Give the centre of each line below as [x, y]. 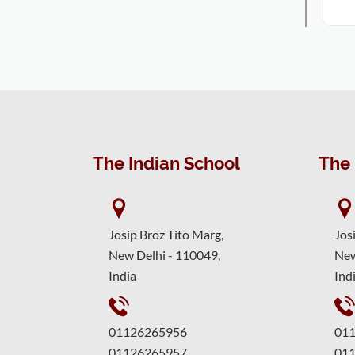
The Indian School [166, 163]
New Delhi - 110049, [164, 255]
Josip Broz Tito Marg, [166, 234]
